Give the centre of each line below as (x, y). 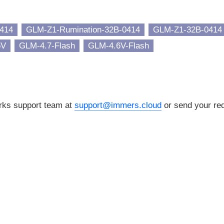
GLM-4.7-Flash (47, 45)
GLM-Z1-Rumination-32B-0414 (83, 29)
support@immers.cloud (118, 105)
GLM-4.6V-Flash (118, 45)
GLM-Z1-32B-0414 (187, 29)
